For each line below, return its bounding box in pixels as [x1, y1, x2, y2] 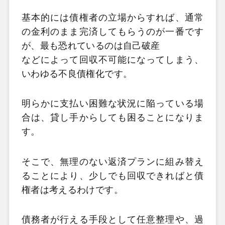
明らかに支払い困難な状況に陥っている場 [21, 98, 204, 109]
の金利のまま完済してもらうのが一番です [21, 26, 204, 37]
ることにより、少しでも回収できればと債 [21, 170, 204, 181]
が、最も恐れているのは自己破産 [21, 40, 160, 51]
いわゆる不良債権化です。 [21, 68, 133, 79]
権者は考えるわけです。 [21, 184, 123, 195]
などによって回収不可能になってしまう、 [21, 54, 204, 65]
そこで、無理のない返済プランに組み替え [21, 156, 204, 167]
